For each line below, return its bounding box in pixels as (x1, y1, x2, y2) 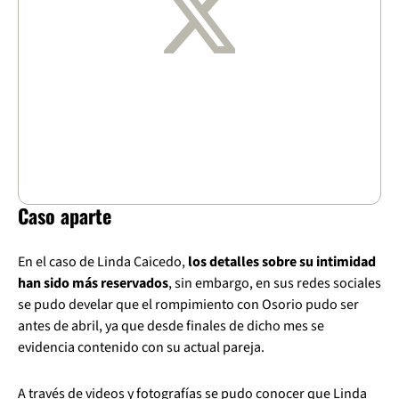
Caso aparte (18, 200, 111, 230)
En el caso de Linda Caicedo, (18, 251, 188, 272)
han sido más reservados (18, 273, 168, 293)
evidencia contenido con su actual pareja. (18, 337, 265, 357)
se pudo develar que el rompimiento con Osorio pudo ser (18, 294, 359, 314)
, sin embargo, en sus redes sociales (168, 273, 381, 293)
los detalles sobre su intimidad (188, 251, 376, 272)
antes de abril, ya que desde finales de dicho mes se (18, 315, 324, 336)
